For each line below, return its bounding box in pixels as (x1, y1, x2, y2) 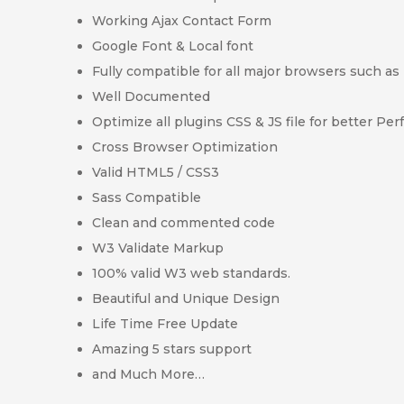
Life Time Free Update (92, 315, 238, 332)
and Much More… (92, 365, 205, 382)
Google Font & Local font (92, 37, 253, 54)
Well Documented (92, 87, 210, 105)
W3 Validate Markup (92, 239, 224, 256)
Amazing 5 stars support (92, 340, 252, 357)
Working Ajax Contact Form (92, 12, 271, 29)
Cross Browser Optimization (92, 138, 278, 155)
